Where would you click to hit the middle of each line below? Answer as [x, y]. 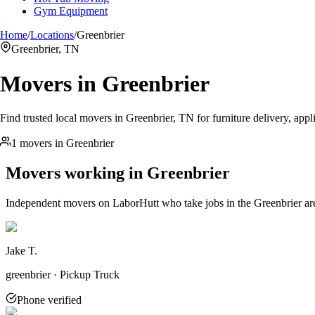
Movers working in [76, 173]
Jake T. [21, 250]
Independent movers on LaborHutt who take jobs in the [130, 202]
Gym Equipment [71, 11]
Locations [52, 35]
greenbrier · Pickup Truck [63, 274]
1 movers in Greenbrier [63, 143]
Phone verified [49, 300]
